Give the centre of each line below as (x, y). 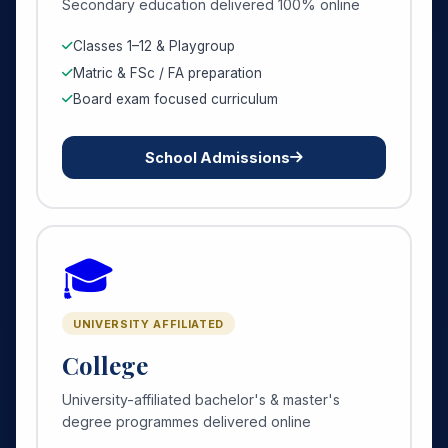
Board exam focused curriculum (175, 98)
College (105, 364)
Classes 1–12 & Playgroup (154, 46)
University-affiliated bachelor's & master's (201, 399)
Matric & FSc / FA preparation (167, 72)
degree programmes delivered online (186, 421)
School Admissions (217, 157)
